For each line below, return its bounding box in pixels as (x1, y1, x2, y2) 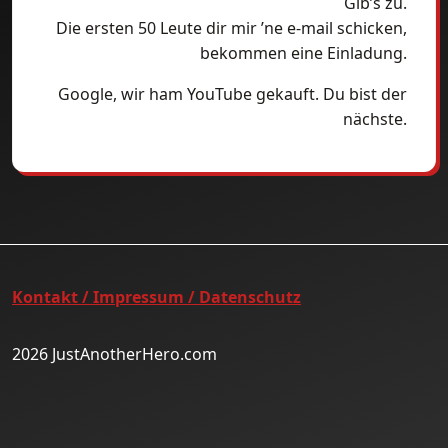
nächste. (343, 107, 407, 130)
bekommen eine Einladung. (200, 41, 407, 64)
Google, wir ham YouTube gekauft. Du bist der (58, 82, 407, 105)
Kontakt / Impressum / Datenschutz (12, 285, 301, 308)
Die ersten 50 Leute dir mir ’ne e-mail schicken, (56, 16, 407, 39)
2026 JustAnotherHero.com (12, 342, 217, 365)
